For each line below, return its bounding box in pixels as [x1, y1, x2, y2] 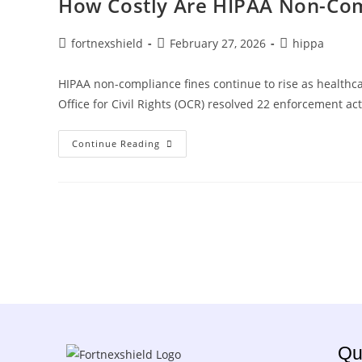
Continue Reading [72, 137, 160, 149]
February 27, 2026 [170, 35, 266, 51]
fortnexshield [71, 35, 143, 51]
